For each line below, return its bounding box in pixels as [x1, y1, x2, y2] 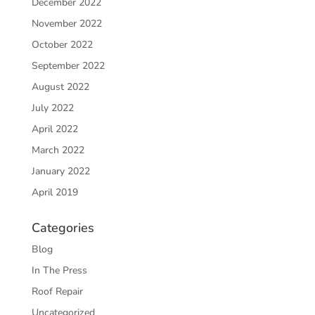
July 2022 [31, 101, 74, 115]
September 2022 [31, 59, 105, 72]
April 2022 [31, 122, 78, 136]
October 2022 [31, 38, 93, 51]
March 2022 [31, 143, 84, 157]
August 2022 [31, 80, 89, 94]
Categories [31, 219, 94, 236]
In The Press [31, 264, 87, 277]
